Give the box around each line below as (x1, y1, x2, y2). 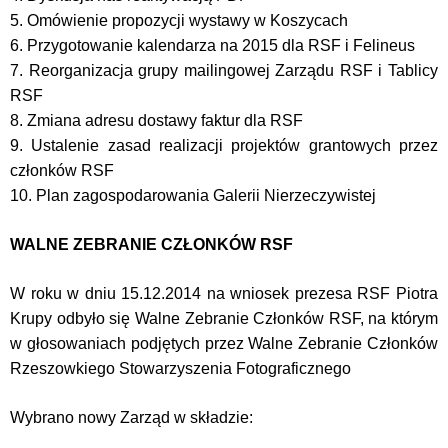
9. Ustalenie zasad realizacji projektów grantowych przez (10, 137, 438, 154)
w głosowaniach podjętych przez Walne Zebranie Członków (10, 335, 438, 352)
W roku (10, 285, 68, 302)
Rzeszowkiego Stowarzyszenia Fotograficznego (10, 360, 351, 377)
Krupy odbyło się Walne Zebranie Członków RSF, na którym (10, 310, 438, 327)
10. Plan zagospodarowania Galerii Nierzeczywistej (10, 187, 376, 204)
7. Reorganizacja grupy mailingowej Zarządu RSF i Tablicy (10, 62, 438, 79)
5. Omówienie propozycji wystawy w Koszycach (10, 12, 348, 29)
